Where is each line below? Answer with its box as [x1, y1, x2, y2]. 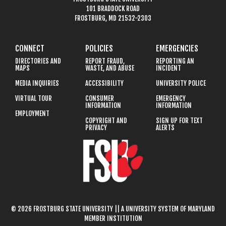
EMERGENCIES [155, 43, 198, 53]
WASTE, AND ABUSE [85, 64, 135, 72]
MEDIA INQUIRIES [15, 79, 59, 87]
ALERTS [155, 123, 175, 132]
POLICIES [85, 43, 114, 53]
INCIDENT [155, 64, 181, 72]
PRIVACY [85, 123, 107, 132]
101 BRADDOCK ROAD [86, 4, 140, 13]
